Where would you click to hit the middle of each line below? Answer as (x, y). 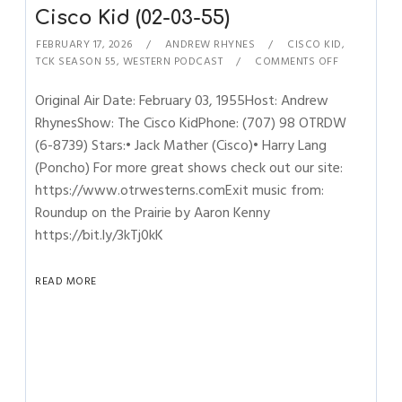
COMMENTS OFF (297, 61)
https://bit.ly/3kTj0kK (100, 235)
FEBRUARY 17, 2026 (84, 44)
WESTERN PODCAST (173, 61)
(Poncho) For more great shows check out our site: (189, 168)
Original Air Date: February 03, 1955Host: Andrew (182, 100)
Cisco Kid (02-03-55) (133, 18)
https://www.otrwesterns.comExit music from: (180, 190)
